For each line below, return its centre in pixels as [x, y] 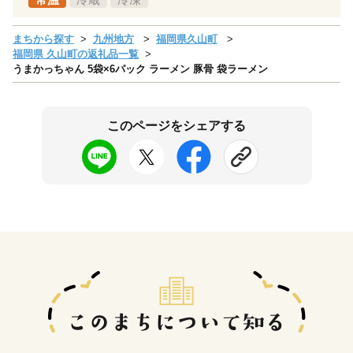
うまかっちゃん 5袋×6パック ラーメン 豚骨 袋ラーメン [140, 69]
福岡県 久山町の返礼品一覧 [76, 54]
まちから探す [43, 39]
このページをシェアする [176, 125]
